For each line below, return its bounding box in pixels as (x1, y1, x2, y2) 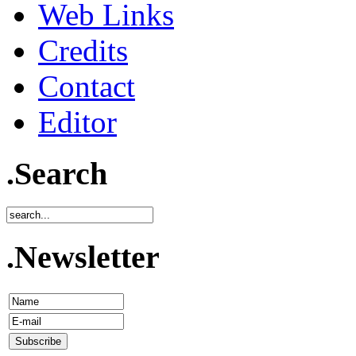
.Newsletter (6, 239, 160, 276)
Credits (38, 33, 128, 68)
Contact (38, 68, 135, 103)
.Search (6, 155, 107, 192)
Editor (38, 104, 117, 139)
